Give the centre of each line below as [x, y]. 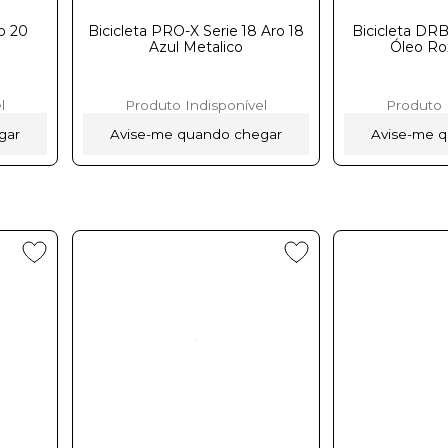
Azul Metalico [195, 46]
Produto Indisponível [195, 104]
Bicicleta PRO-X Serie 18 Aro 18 [195, 30]
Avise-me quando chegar [195, 133]
